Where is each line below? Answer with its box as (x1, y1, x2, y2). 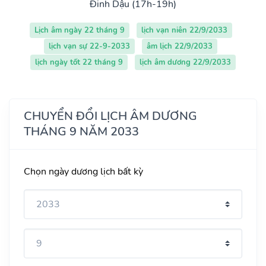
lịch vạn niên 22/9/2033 (141, 24, 227, 36)
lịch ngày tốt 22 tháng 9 (35, 56, 123, 68)
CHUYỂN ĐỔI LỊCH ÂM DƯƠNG (24, 107, 197, 124)
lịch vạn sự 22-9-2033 (49, 40, 130, 52)
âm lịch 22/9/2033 (147, 40, 213, 52)
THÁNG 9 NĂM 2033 (24, 123, 139, 140)
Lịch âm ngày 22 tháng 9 (34, 24, 125, 36)
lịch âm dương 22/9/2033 (140, 56, 231, 68)
